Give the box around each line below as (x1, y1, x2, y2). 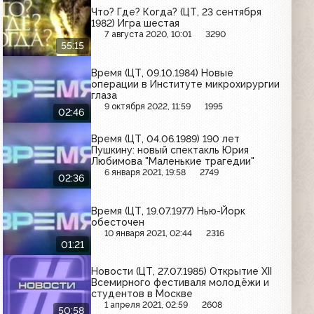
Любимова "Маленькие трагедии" (91, 156, 255, 168)
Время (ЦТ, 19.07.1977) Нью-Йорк (91, 205, 246, 217)
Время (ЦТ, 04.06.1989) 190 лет (91, 133, 240, 145)
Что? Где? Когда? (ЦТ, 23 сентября (91, 6, 262, 18)
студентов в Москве (91, 288, 193, 300)
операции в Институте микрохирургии (91, 78, 280, 90)
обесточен (91, 216, 145, 228)
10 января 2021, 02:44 (104, 227, 193, 238)
